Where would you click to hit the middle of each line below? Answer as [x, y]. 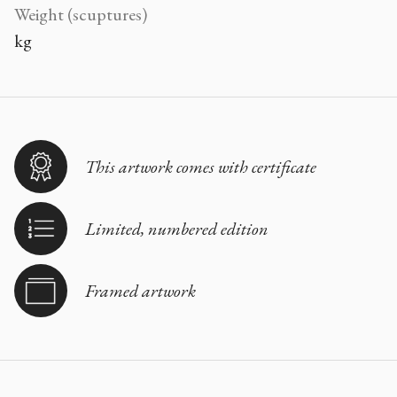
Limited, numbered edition [177, 228]
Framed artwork [140, 290]
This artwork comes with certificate [201, 166]
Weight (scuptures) [81, 14]
